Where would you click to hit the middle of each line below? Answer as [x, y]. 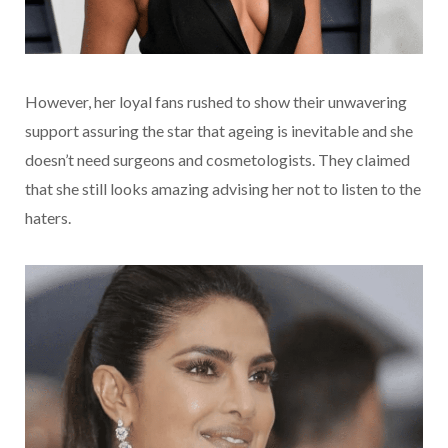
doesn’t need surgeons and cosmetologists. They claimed [217, 159]
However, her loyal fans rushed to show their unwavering [216, 101]
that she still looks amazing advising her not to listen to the [223, 188]
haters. [48, 217]
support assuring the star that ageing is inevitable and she [219, 130]
